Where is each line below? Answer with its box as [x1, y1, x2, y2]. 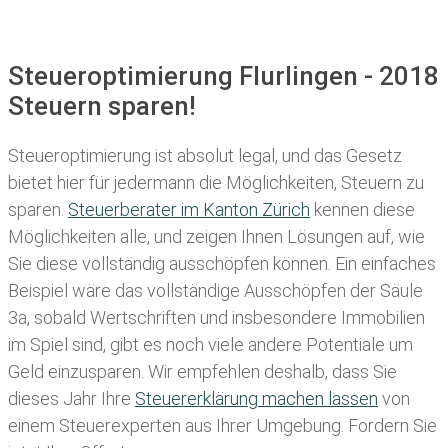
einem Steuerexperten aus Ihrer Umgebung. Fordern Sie [8, 415, 437, 437]
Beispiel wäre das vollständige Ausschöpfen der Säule [8, 280, 423, 302]
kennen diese [310, 199, 415, 221]
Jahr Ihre [63, 388, 135, 410]
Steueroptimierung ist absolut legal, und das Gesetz [8, 145, 402, 167]
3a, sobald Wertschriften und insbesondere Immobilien [8, 307, 425, 329]
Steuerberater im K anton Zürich [68, 199, 310, 221]
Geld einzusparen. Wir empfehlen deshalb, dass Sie [8, 361, 397, 383]
